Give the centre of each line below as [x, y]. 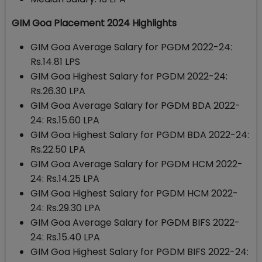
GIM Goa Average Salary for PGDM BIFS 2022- [135, 223]
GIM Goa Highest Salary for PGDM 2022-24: [129, 76]
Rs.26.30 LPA [58, 91]
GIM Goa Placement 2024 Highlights [95, 23]
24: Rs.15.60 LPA [65, 120]
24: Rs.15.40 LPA [65, 237]
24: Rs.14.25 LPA [65, 179]
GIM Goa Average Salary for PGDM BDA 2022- [135, 106]
